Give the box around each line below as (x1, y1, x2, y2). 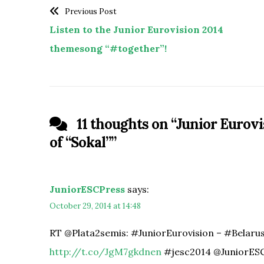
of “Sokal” (49, 133, 111, 151)
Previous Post (64, 6, 117, 16)
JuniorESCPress (49, 183, 125, 195)
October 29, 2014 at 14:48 (49, 200, 141, 211)
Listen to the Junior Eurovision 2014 (49, 23, 223, 35)
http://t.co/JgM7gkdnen (49, 245, 161, 258)
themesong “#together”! (49, 42, 167, 54)
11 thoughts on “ (74, 114, 176, 133)
